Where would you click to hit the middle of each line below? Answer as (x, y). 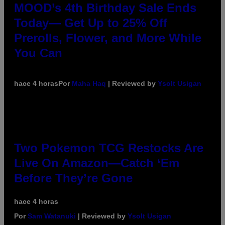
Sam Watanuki (52, 216)
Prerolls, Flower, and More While (108, 38)
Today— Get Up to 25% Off (91, 23)
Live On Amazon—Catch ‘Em (97, 163)
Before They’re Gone (73, 178)
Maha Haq (89, 84)
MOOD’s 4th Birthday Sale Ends (105, 8)
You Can (38, 53)
